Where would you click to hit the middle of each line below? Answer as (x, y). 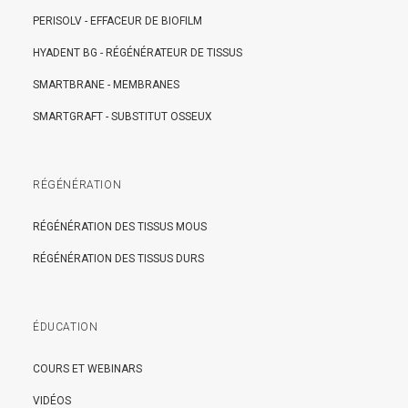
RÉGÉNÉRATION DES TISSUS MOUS (120, 227)
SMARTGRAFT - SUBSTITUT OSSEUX (122, 117)
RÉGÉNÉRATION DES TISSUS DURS (118, 259)
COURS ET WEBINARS (87, 369)
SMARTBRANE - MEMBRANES (106, 85)
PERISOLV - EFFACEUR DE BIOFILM (117, 21)
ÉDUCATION (66, 327)
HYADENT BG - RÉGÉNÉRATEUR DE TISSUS (138, 53)
